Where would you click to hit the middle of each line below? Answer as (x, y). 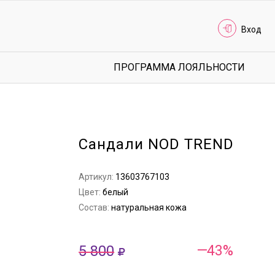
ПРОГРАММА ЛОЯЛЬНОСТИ (179, 67)
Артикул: (97, 177)
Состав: (95, 207)
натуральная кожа (149, 207)
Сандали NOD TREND (157, 144)
